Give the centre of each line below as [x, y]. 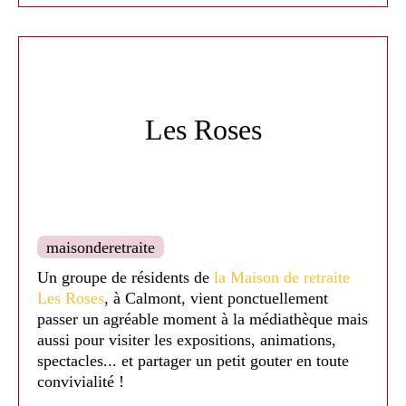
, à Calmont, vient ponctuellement [216, 298]
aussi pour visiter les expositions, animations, [187, 340]
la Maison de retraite [280, 277]
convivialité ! [81, 382]
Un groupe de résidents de [123, 277]
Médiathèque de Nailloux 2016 [139, 30]
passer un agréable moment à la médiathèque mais [203, 319]
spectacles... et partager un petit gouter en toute [193, 361]
